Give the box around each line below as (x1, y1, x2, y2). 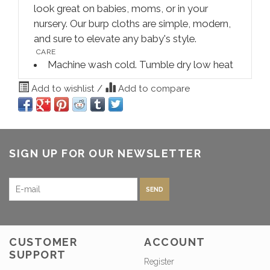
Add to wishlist (29, 83, 97, 95)
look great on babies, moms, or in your (34, 2, 208, 15)
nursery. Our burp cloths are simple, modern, (34, 17, 231, 30)
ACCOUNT (144, 235, 206, 248)
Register (144, 256, 174, 266)
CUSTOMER (9, 235, 77, 248)
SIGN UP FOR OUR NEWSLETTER (9, 147, 201, 160)
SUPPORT (9, 248, 66, 261)
